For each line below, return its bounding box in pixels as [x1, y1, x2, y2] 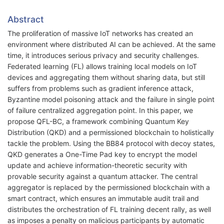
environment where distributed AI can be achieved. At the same [7, 40, 215, 49]
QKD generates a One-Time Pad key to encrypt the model [7, 150, 197, 159]
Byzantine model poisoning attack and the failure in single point [7, 95, 214, 104]
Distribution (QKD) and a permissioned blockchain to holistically [7, 128, 214, 137]
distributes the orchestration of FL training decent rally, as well [7, 205, 211, 214]
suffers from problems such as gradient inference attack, [7, 84, 193, 93]
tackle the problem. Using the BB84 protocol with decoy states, [7, 139, 215, 148]
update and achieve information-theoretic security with [7, 161, 187, 170]
